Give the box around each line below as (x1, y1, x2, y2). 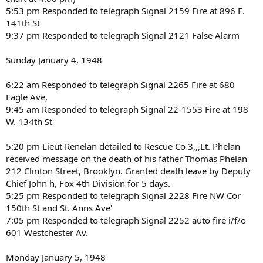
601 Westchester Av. (6, 226, 88, 238)
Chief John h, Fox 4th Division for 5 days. (6, 177, 170, 189)
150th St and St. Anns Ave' (6, 201, 112, 214)
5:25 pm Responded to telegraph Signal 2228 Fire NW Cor (6, 189, 241, 201)
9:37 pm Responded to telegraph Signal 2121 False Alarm (6, 29, 240, 41)
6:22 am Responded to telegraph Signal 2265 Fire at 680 (6, 78, 235, 90)
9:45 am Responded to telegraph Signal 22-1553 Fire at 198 (6, 103, 248, 115)
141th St (6, 16, 40, 29)
